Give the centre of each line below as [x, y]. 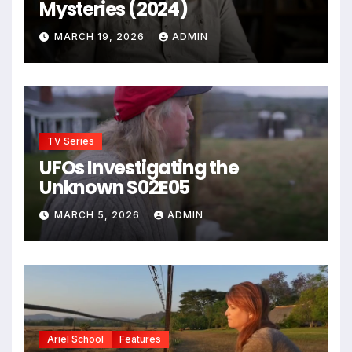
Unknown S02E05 [115, 187]
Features [140, 339]
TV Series [71, 141]
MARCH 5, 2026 [99, 215]
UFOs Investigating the [139, 167]
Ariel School [75, 339]
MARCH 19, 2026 [101, 37]
